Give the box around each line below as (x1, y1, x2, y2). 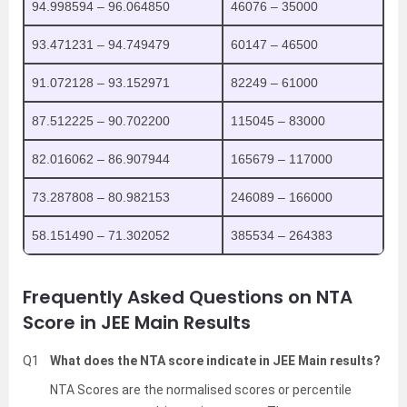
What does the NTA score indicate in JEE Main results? (50, 352, 381, 368)
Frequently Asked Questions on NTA (23, 283, 352, 310)
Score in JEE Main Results (23, 309, 251, 335)
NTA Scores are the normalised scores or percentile (50, 382, 352, 397)
